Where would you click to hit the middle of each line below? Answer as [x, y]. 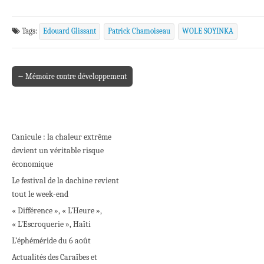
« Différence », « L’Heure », [57, 210]
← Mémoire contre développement [72, 76]
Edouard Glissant [70, 31]
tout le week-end [40, 194]
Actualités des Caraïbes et [55, 257]
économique [32, 164]
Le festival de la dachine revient [65, 180]
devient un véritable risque [58, 150]
